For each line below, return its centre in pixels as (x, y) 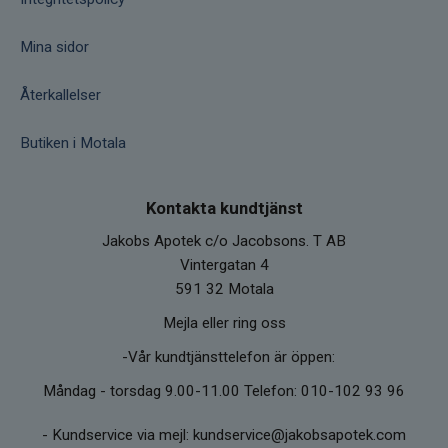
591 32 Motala (224, 288)
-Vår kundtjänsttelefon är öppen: (224, 356)
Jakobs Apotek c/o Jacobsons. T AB (224, 240)
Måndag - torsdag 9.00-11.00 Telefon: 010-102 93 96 (224, 390)
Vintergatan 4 (224, 264)
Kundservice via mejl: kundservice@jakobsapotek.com (229, 434)
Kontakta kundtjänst (224, 207)
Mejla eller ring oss (224, 322)
